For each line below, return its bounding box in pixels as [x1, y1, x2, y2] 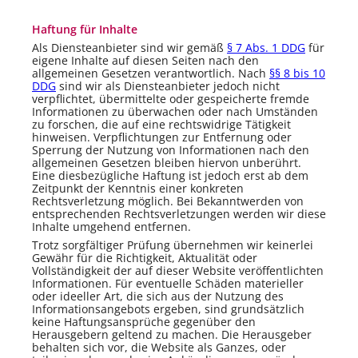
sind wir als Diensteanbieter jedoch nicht [56, 78, 280, 93]
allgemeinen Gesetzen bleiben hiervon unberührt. [32, 154, 301, 170]
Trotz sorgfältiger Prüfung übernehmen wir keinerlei [32, 237, 313, 253]
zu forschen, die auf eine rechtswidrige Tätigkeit [32, 116, 291, 132]
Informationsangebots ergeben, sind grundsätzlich [32, 300, 304, 316]
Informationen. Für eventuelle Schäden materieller [32, 275, 304, 291]
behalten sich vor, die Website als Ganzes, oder [32, 339, 286, 355]
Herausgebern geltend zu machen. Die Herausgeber [32, 326, 312, 342]
